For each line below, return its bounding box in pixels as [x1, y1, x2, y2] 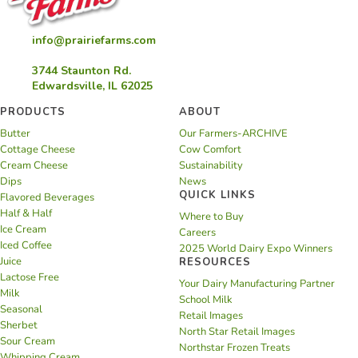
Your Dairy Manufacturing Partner [179, 276, 335, 292]
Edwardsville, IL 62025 [32, 78, 153, 94]
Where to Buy [179, 209, 244, 225]
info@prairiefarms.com [32, 33, 156, 49]
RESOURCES [179, 255, 251, 270]
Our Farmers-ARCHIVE [179, 126, 288, 141]
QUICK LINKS [179, 188, 256, 203]
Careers [179, 225, 216, 241]
